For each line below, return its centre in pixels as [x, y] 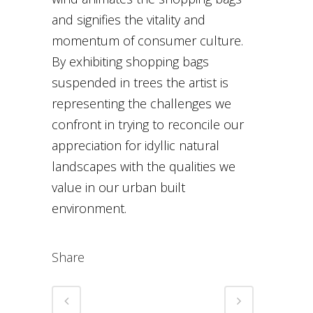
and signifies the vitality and [129, 20]
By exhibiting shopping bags [130, 62]
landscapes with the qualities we [144, 167]
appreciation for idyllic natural [136, 146]
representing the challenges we [141, 104]
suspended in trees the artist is [140, 83]
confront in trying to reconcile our [148, 125]
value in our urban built [118, 188]
